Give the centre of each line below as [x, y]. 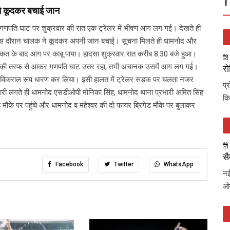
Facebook [69, 164]
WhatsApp [178, 164]
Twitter [123, 164]
